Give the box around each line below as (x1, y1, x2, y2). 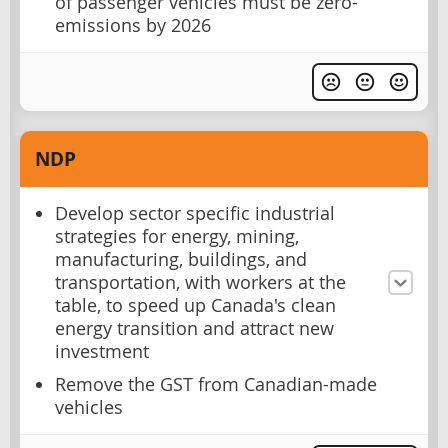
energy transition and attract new (55, 317, 334, 341)
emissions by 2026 (55, 13, 211, 37)
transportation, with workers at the (55, 271, 346, 295)
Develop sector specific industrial (55, 202, 335, 226)
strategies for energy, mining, (55, 225, 299, 249)
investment (55, 340, 149, 364)
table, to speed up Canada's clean (55, 294, 336, 318)
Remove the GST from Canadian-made (55, 373, 377, 397)
